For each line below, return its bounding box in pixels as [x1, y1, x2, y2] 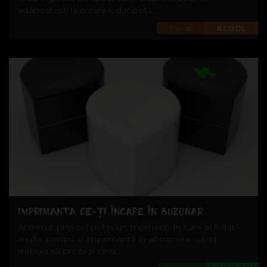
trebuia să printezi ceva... [18, 246, 123, 257]
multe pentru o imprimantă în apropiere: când [18, 234, 217, 245]
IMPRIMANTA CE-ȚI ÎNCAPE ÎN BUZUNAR [18, 205, 204, 219]
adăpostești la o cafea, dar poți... [18, 5, 156, 16]
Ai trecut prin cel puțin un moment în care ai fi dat [18, 222, 235, 233]
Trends [168, 24, 193, 33]
